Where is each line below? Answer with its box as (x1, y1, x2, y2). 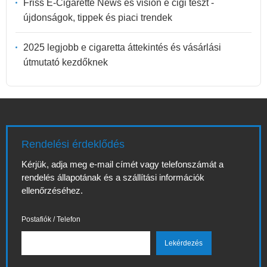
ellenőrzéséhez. (21, 185, 83, 195)
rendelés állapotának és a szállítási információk (21, 172, 204, 182)
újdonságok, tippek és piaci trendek (23, 12, 172, 23)
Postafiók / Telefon (21, 215, 80, 223)
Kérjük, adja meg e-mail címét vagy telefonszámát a (21, 159, 223, 169)
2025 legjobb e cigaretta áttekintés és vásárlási (23, 42, 221, 52)
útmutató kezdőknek (23, 57, 108, 67)
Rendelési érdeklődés (21, 138, 125, 150)
